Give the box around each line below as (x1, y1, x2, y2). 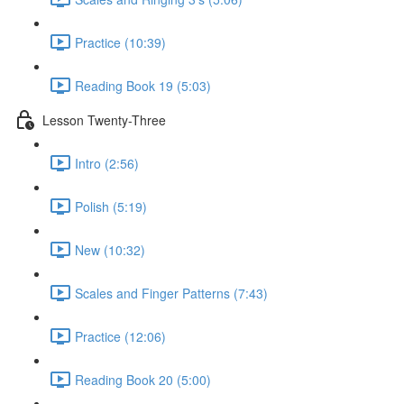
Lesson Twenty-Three (42, 110, 166, 129)
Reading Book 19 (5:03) (75, 76, 211, 95)
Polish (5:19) (75, 197, 147, 216)
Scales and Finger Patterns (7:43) (75, 283, 268, 302)
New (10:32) (75, 240, 145, 259)
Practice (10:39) (75, 32, 166, 51)
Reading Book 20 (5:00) (75, 370, 211, 389)
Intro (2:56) (75, 153, 139, 172)
